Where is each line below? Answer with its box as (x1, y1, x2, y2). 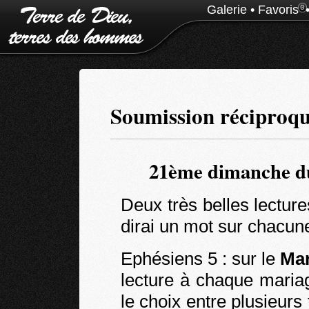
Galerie (207, 3, 247, 17)
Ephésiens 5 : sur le (121, 248, 280, 269)
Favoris (258, 3, 299, 17)
